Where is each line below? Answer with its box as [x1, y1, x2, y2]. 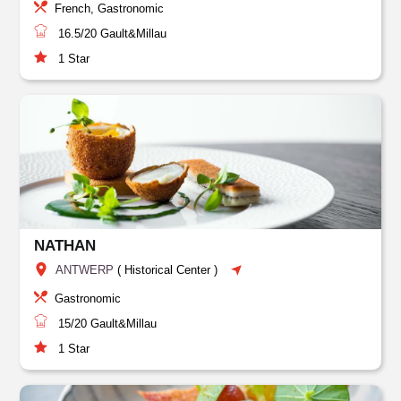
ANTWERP [55, 263, 115, 277]
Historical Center [124, 263, 211, 277]
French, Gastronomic [55, 2, 165, 15]
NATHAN [34, 237, 97, 254]
